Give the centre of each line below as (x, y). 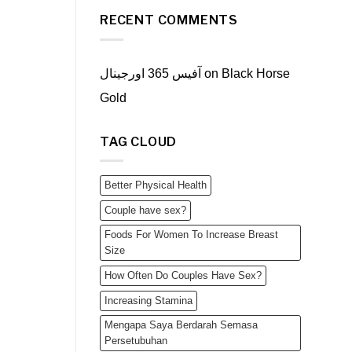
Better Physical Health (156, 185)
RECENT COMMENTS (169, 20)
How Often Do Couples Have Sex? (183, 276)
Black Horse (256, 73)
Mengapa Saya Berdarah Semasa (181, 325)
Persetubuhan (136, 341)
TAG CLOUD (139, 141)
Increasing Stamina (148, 301)
